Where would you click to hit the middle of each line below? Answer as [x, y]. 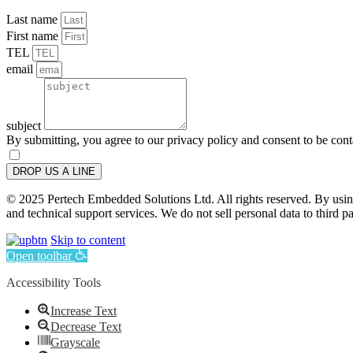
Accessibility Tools [54, 282]
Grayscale [75, 342]
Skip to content [88, 240]
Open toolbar [39, 255]
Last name [33, 19]
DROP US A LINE [54, 171]
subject [25, 125]
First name [34, 35]
